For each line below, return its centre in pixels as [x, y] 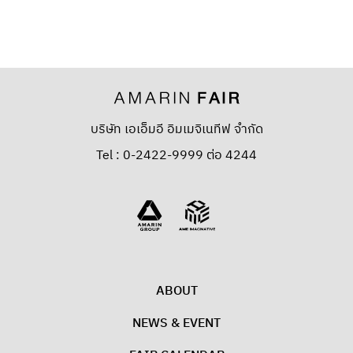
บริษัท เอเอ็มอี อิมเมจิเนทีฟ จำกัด [176, 130]
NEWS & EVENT [176, 323]
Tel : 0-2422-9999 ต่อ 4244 [176, 156]
